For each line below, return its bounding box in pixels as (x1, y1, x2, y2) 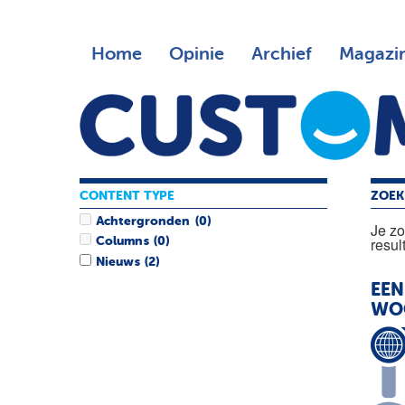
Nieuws (96, 255, 140, 268)
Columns (96, 235, 149, 249)
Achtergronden (96, 215, 191, 229)
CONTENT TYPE (80, 189, 174, 202)
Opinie (168, 45, 224, 63)
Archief (250, 45, 312, 63)
